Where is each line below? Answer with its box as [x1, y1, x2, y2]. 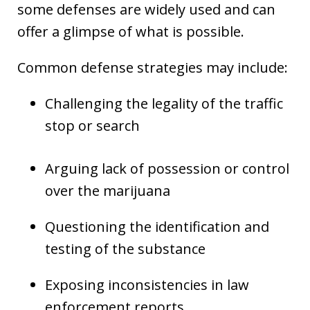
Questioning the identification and [45, 217, 269, 236]
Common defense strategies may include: [17, 58, 291, 77]
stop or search [45, 116, 143, 135]
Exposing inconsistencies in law [45, 275, 249, 294]
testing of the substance [45, 239, 209, 258]
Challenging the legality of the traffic [45, 94, 283, 113]
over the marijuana [45, 181, 174, 200]
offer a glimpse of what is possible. [17, 22, 248, 41]
